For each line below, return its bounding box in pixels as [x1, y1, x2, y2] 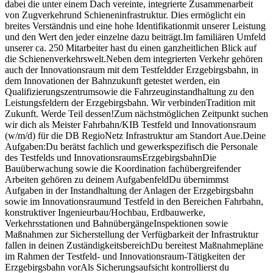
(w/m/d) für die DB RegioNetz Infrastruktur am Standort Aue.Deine [5, 130, 266, 141]
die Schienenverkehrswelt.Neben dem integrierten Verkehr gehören [5, 53, 263, 64]
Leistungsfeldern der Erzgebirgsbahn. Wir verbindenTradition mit [5, 97, 255, 108]
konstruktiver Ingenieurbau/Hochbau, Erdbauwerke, [5, 207, 205, 218]
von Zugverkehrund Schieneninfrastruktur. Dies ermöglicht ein [5, 9, 246, 20]
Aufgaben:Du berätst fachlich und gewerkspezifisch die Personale [5, 141, 258, 152]
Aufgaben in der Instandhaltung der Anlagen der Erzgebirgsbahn [5, 185, 253, 196]
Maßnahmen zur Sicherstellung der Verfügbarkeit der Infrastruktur [5, 229, 258, 239]
